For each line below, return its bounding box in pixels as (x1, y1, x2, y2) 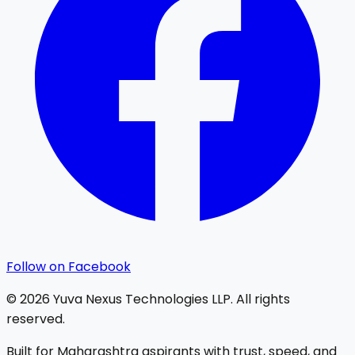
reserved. (6, 310, 65, 329)
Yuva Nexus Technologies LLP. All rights (50, 290, 290, 309)
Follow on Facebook (6, 258, 131, 277)
